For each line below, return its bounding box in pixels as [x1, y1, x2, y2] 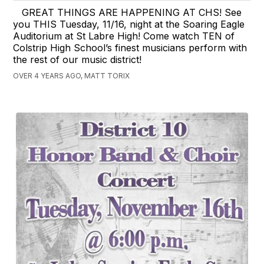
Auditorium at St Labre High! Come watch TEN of [13, 30, 235, 42]
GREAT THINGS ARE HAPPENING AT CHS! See [22, 6, 242, 19]
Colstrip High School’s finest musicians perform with [13, 42, 247, 54]
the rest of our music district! [13, 54, 142, 66]
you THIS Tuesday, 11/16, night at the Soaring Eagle [13, 18, 245, 31]
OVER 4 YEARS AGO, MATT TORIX [13, 71, 130, 81]
